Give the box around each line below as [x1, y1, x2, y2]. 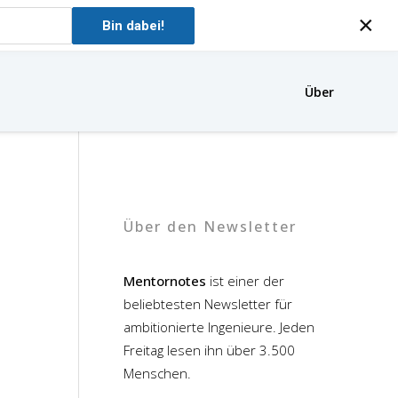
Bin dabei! [102, 17, 164, 34]
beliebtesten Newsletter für [123, 295, 292, 313]
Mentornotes [123, 272, 206, 290]
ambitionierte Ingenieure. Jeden [123, 318, 314, 336]
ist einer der [206, 272, 284, 290]
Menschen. [123, 364, 191, 382]
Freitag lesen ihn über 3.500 [123, 341, 295, 359]
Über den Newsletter [123, 217, 297, 236]
